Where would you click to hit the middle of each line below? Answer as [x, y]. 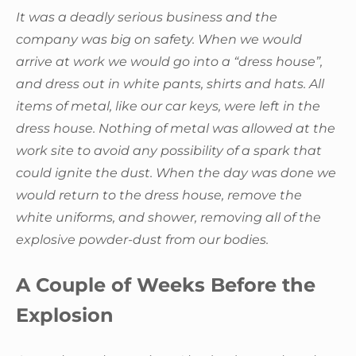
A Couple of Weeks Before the [166, 284]
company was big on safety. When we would [159, 39]
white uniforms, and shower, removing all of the [168, 217]
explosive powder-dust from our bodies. [142, 239]
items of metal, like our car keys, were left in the [168, 106]
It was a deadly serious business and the [147, 17]
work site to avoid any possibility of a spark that [169, 150]
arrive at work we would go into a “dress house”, [169, 61]
